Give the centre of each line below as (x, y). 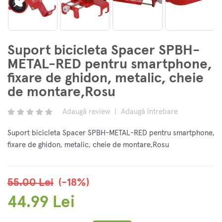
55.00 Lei (30, 183)
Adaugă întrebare (149, 112)
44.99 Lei (41, 203)
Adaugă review (86, 112)
